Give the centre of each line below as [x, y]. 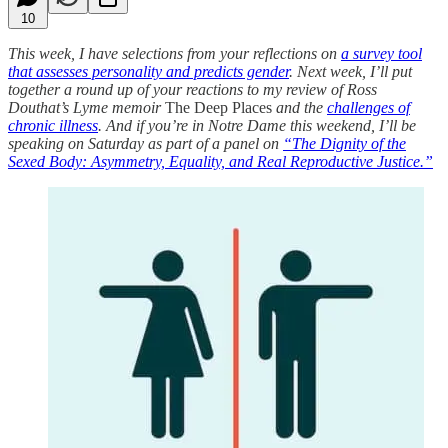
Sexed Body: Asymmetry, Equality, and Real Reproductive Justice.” [220, 161]
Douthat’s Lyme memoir [86, 107]
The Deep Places [218, 107]
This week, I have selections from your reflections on [174, 53]
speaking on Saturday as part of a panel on [145, 143]
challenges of [368, 107]
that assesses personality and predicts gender [148, 71]
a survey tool [381, 53]
